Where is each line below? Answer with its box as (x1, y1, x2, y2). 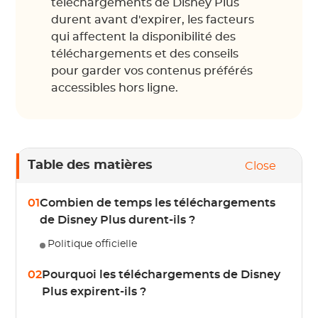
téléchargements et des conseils (51, 48, 239, 60)
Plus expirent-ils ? (42, 286, 147, 297)
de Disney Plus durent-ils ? (40, 214, 196, 226)
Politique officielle (48, 239, 138, 249)
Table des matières (28, 159, 153, 172)
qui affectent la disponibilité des (51, 31, 236, 43)
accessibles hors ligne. (51, 82, 179, 94)
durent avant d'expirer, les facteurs (51, 14, 255, 26)
